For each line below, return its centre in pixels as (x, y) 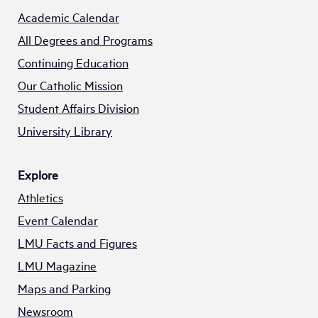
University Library (65, 131)
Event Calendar (58, 220)
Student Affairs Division (78, 108)
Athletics (40, 197)
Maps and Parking (64, 288)
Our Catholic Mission (70, 85)
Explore (38, 175)
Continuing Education (73, 62)
